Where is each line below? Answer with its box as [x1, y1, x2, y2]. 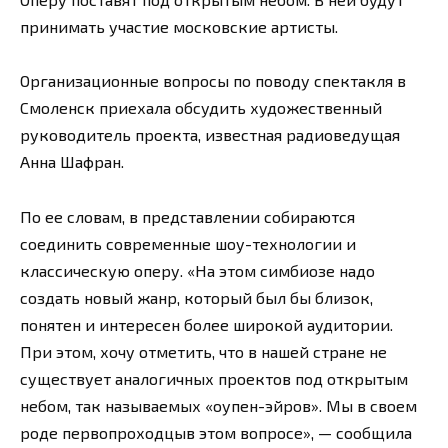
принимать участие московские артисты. [20, 17, 338, 37]
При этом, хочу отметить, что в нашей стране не [20, 341, 387, 361]
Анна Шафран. [20, 152, 124, 172]
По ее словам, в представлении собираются [20, 206, 355, 226]
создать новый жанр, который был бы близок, [20, 287, 373, 307]
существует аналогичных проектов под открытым [20, 368, 408, 388]
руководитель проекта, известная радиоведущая [20, 125, 400, 145]
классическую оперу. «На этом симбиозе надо [20, 260, 375, 280]
